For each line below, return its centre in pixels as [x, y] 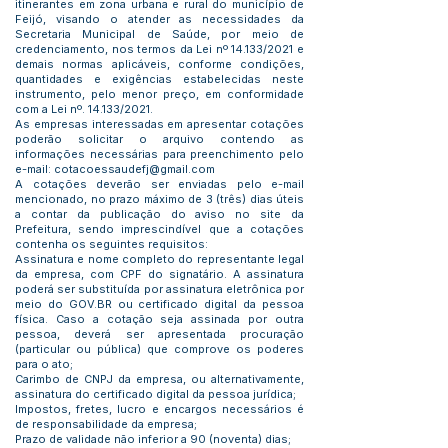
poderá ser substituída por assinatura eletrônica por [159, 289]
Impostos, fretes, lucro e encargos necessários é [159, 409]
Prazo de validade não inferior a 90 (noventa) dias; [153, 439]
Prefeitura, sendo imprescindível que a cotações [159, 229]
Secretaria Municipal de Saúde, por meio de [159, 34]
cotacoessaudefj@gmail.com [134, 169]
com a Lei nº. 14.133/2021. [84, 109]
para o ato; [44, 364]
